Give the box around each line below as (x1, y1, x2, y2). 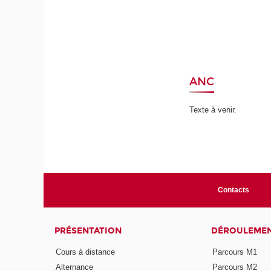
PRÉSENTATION (54, 225, 122, 236)
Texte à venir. (189, 105, 237, 114)
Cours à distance (56, 247, 116, 257)
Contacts (217, 185, 249, 194)
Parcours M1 (212, 247, 257, 257)
